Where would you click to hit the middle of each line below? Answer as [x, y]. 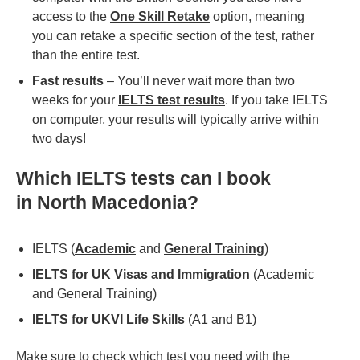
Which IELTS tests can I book [143, 178]
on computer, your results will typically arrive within [176, 120]
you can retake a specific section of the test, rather [173, 36]
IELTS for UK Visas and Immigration [141, 275]
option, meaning [257, 17]
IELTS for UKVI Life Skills [108, 320]
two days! [61, 139]
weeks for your [75, 100]
